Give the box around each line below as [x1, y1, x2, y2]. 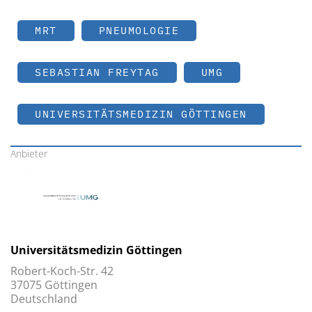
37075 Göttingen [10, 276, 97, 292]
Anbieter [10, 146, 47, 160]
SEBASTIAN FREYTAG [35, 65, 159, 79]
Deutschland [10, 290, 77, 306]
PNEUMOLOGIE [98, 23, 179, 37]
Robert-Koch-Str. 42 [10, 263, 114, 279]
